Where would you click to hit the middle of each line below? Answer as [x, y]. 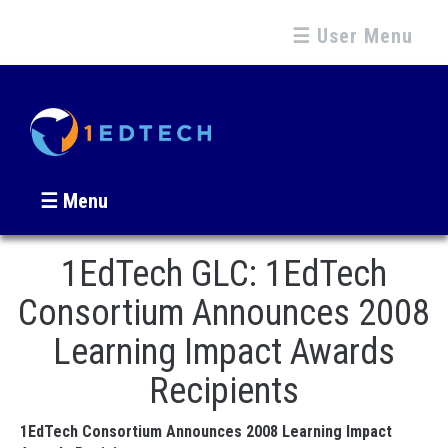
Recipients [224, 391]
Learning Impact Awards [224, 352]
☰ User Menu [352, 36]
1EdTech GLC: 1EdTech [224, 274]
